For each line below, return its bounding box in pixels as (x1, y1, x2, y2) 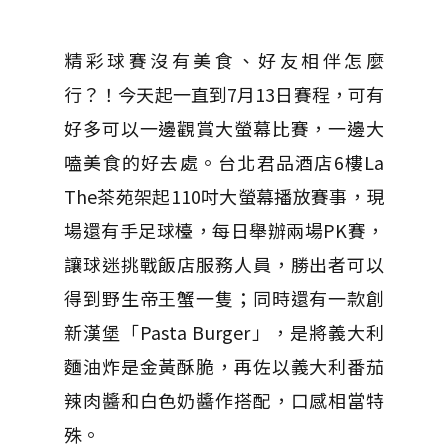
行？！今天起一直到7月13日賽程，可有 (64, 80, 384, 107)
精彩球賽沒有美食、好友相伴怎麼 (64, 46, 384, 73)
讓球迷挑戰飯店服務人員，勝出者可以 (64, 250, 384, 277)
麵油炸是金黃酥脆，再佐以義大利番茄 (64, 352, 384, 379)
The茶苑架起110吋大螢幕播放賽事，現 (64, 182, 384, 209)
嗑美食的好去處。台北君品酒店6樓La (64, 148, 384, 175)
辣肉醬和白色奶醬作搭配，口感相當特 (64, 386, 384, 413)
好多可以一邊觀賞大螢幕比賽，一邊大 (64, 114, 384, 141)
